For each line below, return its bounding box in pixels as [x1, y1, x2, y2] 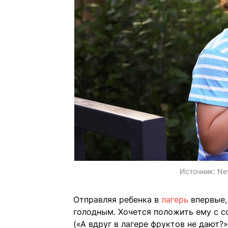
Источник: [180, 167, 217, 176]
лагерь [161, 194, 191, 205]
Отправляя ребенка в [73, 194, 161, 205]
